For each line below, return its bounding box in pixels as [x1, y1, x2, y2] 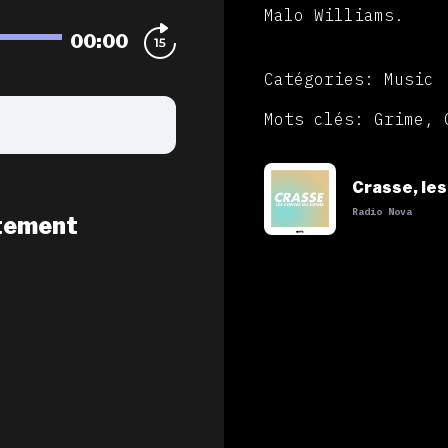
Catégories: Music [264, 69, 434, 90]
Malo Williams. [264, 5, 404, 26]
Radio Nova [352, 205, 412, 219]
